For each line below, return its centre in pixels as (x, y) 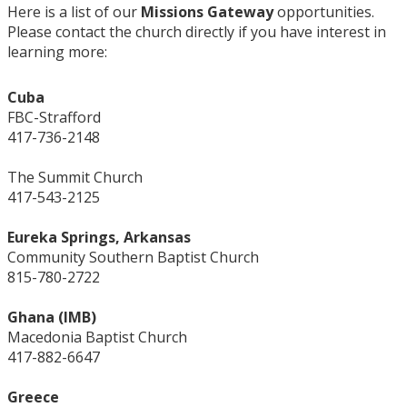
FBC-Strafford (54, 117)
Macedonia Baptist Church (97, 337)
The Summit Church (75, 177)
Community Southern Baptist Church (133, 257)
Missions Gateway (207, 12)
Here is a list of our (74, 12)
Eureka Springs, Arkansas (99, 237)
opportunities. (324, 12)
